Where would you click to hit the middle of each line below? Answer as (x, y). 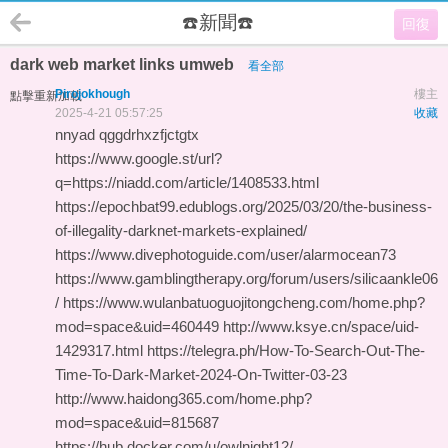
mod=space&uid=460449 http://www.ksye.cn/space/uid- (237, 326)
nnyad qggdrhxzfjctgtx (127, 134)
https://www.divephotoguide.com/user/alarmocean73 (225, 254)
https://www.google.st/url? (138, 158)
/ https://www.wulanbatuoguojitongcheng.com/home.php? (240, 302)
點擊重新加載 (46, 96)
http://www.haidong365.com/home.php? (183, 398)
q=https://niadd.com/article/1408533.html (187, 182)
